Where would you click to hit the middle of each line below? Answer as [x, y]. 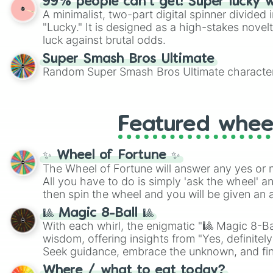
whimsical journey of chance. [116, 264]
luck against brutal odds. [104, 40]
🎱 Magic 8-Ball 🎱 [98, 213]
